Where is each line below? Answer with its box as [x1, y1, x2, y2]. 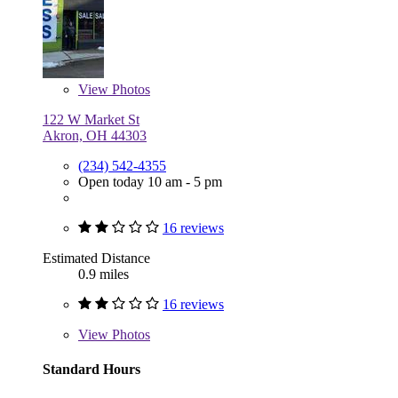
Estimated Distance [43, 251, 150, 267]
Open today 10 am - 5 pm [78, 174, 222, 190]
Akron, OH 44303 [43, 128, 147, 144]
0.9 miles [78, 267, 129, 283]
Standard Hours [43, 362, 140, 378]
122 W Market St [43, 112, 139, 128]
